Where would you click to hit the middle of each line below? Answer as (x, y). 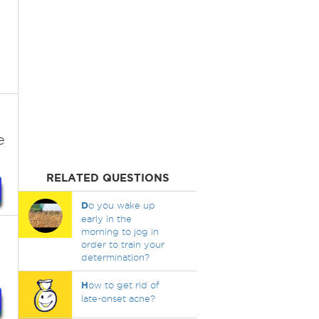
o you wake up (121, 205)
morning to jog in (120, 231)
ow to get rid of (124, 285)
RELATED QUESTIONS (108, 178)
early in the (106, 219)
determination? (115, 257)
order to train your (122, 244)
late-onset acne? (118, 298)
